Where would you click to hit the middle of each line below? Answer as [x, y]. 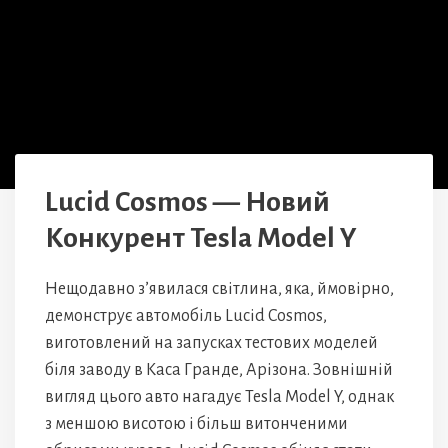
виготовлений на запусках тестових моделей [211, 343]
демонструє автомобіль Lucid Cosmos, [186, 316]
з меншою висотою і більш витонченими [196, 424]
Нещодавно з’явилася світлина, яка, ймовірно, [219, 289]
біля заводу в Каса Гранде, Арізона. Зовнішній [219, 370]
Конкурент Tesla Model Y [200, 238]
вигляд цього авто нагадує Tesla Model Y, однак [219, 397]
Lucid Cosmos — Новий [187, 202]
